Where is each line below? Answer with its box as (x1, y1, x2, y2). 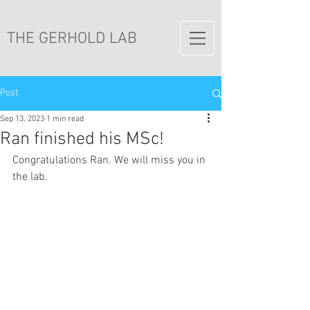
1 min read (46, 114, 84, 124)
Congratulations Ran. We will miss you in (12, 154, 208, 167)
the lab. (12, 170, 48, 184)
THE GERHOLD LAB (7, 29, 137, 48)
